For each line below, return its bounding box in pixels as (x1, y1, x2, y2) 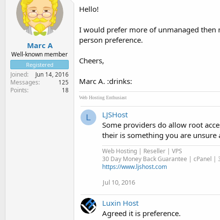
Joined (10, 70, 27, 79)
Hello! (79, 4, 99, 14)
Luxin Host (102, 198, 138, 208)
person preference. (79, 35, 143, 45)
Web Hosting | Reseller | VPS (102, 147, 182, 155)
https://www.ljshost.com (102, 163, 167, 171)
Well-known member (11, 50, 68, 58)
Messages (10, 78, 38, 86)
